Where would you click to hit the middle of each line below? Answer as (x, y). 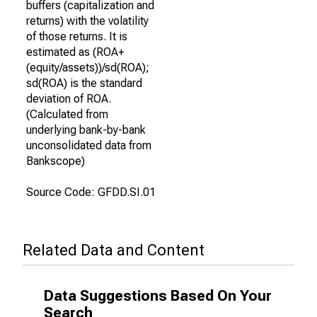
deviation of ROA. (69, 99)
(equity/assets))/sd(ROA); (88, 68)
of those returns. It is (77, 36)
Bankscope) (56, 161)
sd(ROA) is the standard (84, 83)
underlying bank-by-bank (86, 130)
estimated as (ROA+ (75, 52)
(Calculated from (67, 114)
